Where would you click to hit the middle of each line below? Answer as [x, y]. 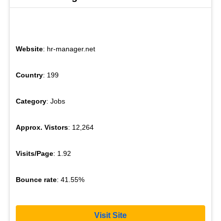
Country [29, 75]
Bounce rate [36, 180]
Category [31, 101]
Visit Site [110, 215]
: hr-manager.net [69, 49]
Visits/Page [35, 154]
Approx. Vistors [42, 128]
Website [29, 49]
